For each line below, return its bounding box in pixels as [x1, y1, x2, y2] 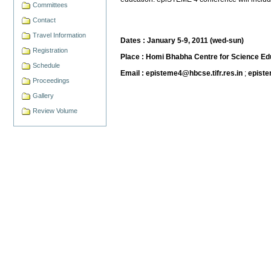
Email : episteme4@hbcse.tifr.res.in [120, 68, 243, 77]
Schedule [33, 61, 60, 69]
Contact [33, 16, 56, 24]
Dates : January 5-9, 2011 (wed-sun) [120, 36, 244, 45]
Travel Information [33, 31, 87, 39]
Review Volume [33, 106, 78, 114]
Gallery [33, 91, 54, 99]
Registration [33, 46, 68, 54]
